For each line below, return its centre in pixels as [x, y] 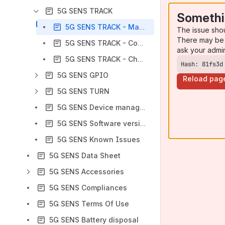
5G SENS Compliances [88, 188]
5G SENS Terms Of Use [89, 204]
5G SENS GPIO [83, 75]
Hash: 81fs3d [202, 64]
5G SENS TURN [83, 91]
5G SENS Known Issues [99, 139]
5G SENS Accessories [87, 172]
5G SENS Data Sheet [85, 155]
